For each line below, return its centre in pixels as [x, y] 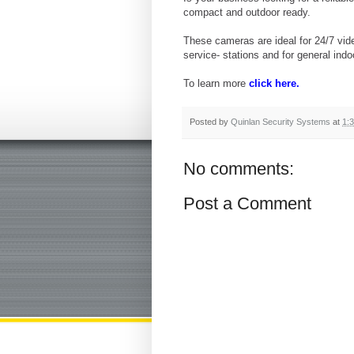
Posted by [210, 121]
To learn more [216, 83]
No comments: [239, 169]
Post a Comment [247, 204]
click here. [274, 83]
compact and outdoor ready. [249, 12]
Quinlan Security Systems [281, 121]
